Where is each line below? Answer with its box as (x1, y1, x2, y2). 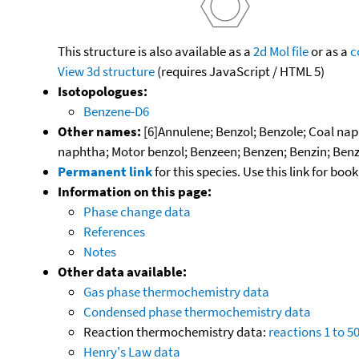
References (83, 222, 145, 240)
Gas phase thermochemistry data (83, 282, 269, 301)
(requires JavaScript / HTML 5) (155, 62, 325, 80)
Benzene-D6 (83, 102, 149, 120)
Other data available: (58, 262, 187, 280)
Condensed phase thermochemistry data (83, 302, 311, 321)
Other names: (58, 122, 141, 140)
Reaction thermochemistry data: (83, 322, 268, 341)
